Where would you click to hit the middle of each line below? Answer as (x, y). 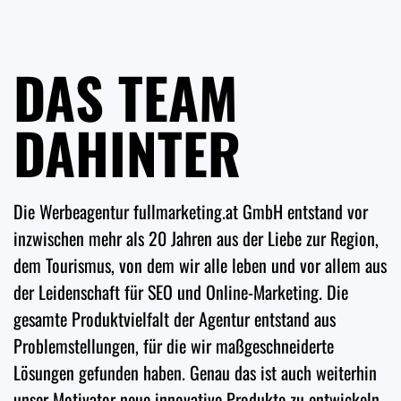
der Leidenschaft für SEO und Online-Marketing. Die (181, 292)
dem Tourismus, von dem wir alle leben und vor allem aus (200, 265)
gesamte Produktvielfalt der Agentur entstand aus (175, 319)
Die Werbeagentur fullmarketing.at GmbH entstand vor (191, 212)
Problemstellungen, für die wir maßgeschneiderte (174, 346)
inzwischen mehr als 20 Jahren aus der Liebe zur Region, (196, 239)
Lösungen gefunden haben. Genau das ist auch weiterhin (195, 373)
